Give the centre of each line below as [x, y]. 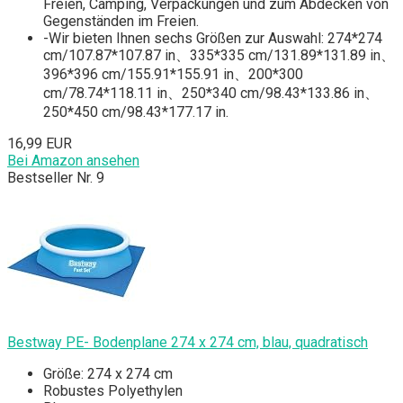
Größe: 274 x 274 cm [108, 374]
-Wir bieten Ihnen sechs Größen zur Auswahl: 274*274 [213, 39]
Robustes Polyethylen [113, 391]
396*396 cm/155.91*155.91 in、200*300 [173, 75]
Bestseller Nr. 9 [56, 178]
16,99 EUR [40, 144]
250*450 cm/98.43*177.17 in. [136, 112]
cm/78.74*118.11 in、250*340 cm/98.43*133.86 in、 [211, 94]
